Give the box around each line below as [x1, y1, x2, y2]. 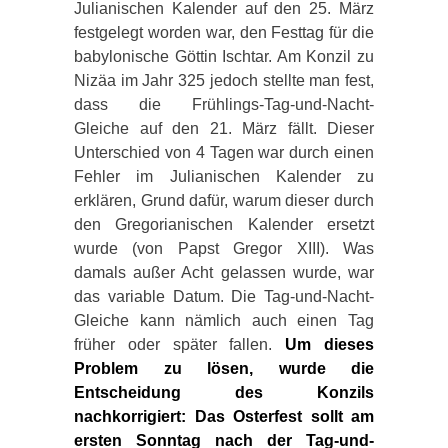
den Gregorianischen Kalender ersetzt [74, 215, 374, 233]
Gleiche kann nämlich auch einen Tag [74, 311, 374, 329]
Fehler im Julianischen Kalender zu [74, 167, 374, 185]
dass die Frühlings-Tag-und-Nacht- [74, 95, 374, 113]
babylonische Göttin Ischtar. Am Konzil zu [74, 47, 374, 65]
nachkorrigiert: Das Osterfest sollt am [74, 407, 374, 425]
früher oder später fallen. [74, 335, 286, 353]
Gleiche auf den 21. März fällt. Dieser [74, 119, 374, 137]
